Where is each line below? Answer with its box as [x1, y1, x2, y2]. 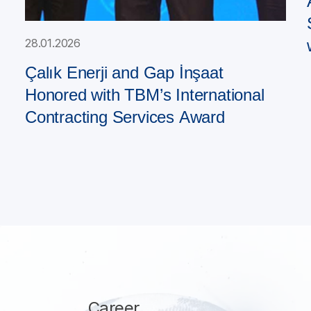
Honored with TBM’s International [25, 85, 264, 104]
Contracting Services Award [25, 108, 225, 126]
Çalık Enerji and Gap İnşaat [25, 63, 224, 82]
